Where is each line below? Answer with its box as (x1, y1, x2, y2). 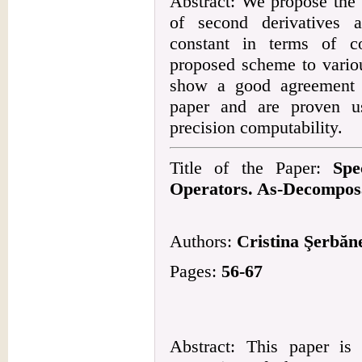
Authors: (170, 231, 237, 251)
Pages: (170, 261, 221, 281)
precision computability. (170, 117, 343, 137)
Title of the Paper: (170, 158, 334, 178)
